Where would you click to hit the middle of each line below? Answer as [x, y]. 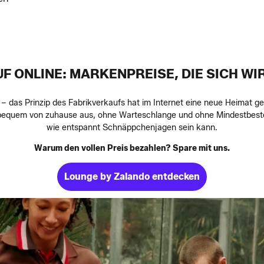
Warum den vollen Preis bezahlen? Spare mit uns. [132, 148]
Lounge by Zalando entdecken [132, 177]
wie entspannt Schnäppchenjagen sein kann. [132, 128]
